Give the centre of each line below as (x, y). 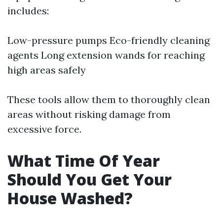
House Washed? (70, 198)
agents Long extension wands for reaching (106, 55)
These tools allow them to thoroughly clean (109, 99)
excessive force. (44, 129)
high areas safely (47, 70)
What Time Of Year (84, 161)
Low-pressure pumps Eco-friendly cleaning (109, 40)
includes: (28, 11)
